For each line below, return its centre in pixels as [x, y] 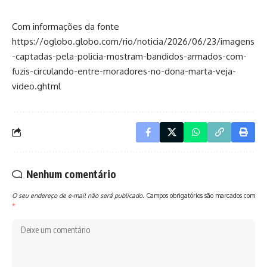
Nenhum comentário [71, 174]
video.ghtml [36, 86]
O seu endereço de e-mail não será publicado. [78, 195]
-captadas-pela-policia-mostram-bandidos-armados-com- [129, 56]
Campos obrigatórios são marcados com [201, 195]
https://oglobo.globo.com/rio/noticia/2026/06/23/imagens [133, 41]
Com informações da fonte [66, 26]
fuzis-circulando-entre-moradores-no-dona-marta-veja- [124, 71]
